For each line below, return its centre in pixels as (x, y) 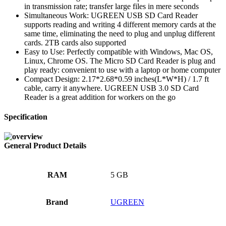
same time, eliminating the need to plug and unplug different (120, 33)
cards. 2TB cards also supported (75, 42)
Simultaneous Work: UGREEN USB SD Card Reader (111, 15)
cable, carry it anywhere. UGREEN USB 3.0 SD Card (111, 88)
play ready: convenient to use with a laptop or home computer (122, 70)
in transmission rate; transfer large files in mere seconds (111, 6)
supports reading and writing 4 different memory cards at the (120, 24)
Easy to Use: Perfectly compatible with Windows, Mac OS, (119, 51)
